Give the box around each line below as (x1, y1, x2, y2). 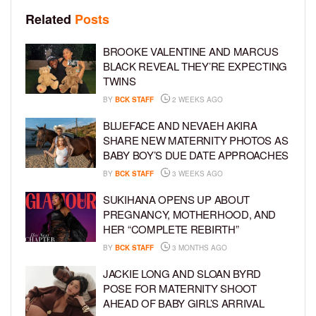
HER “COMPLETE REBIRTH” (103, 221, 239, 236)
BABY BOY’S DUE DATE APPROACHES (103, 147, 288, 162)
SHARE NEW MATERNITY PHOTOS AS (103, 132, 288, 147)
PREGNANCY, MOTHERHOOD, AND (103, 206, 276, 221)
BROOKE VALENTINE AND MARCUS (103, 43, 279, 59)
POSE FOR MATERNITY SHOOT (103, 280, 257, 296)
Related (25, 9, 71, 28)
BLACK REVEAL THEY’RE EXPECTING (103, 58, 287, 73)
